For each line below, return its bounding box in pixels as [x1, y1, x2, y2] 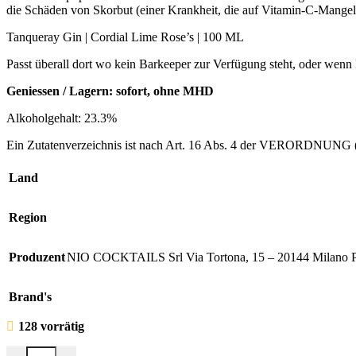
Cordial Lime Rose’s [91, 30, 197, 44]
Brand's [9, 290, 52, 304]
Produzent [9, 250, 65, 265]
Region [9, 211, 47, 225]
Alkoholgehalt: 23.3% [6, 111, 117, 126]
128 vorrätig [17, 319, 84, 334]
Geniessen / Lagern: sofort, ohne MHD [6, 84, 214, 99]
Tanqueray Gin [6, 30, 85, 44]
